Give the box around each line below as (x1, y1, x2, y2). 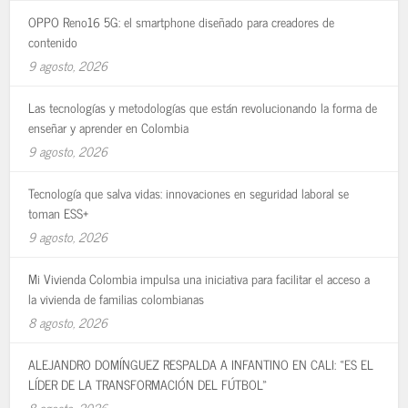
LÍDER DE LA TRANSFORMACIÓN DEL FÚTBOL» (28, 373, 268, 394)
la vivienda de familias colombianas (28, 288, 205, 309)
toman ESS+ (28, 202, 89, 223)
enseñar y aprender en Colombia (28, 117, 189, 138)
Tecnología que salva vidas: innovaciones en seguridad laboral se (28, 182, 350, 203)
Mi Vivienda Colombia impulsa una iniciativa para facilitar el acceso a (28, 268, 371, 289)
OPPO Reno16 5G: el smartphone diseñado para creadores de (28, 11, 335, 32)
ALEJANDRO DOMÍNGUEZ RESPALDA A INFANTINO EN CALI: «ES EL (28, 353, 374, 374)
